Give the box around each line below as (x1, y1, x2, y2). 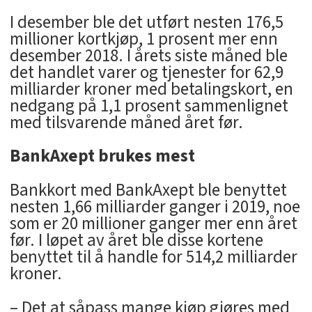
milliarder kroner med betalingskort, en (9, 77, 293, 102)
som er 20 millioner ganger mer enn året (9, 210, 297, 236)
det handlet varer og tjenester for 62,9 (9, 60, 283, 85)
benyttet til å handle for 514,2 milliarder (9, 244, 297, 270)
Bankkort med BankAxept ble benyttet (9, 177, 287, 203)
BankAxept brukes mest (9, 143, 195, 169)
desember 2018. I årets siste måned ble (9, 43, 288, 68)
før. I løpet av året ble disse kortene (9, 227, 263, 253)
